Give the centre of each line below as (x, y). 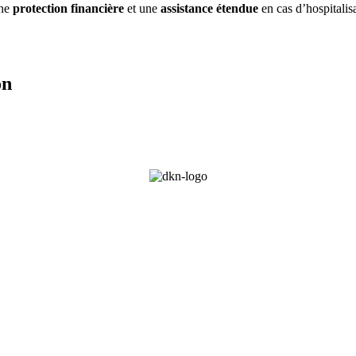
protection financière (68, 9)
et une (142, 9)
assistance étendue (209, 9)
